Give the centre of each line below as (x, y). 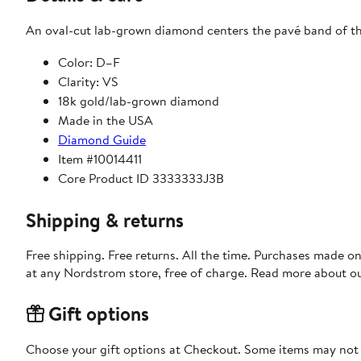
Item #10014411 (100, 159)
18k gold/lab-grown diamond (139, 101)
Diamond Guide (102, 140)
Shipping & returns (105, 220)
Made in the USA (106, 120)
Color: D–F (89, 62)
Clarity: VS (88, 82)
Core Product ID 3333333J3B (141, 178)
